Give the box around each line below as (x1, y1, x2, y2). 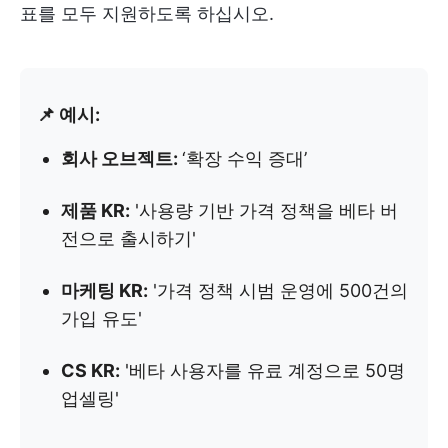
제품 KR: (61, 200, 130, 221)
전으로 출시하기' (61, 228, 196, 249)
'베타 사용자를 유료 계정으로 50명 (120, 360, 405, 381)
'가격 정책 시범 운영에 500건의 (148, 280, 408, 301)
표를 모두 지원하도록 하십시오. (20, 3, 274, 24)
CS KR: (61, 360, 120, 381)
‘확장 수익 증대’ (182, 148, 307, 169)
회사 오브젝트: (61, 148, 182, 169)
